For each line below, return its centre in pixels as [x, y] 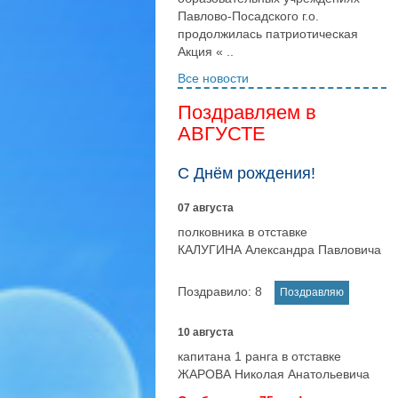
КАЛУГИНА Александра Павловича [279, 250]
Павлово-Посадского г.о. [248, 16]
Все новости [213, 78]
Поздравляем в [247, 112]
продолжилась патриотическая [268, 34]
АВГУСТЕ [222, 134]
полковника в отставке [243, 232]
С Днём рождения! [247, 173]
